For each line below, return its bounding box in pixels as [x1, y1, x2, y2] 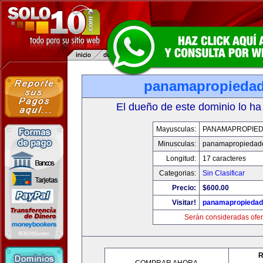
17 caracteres [202, 154, 246, 163]
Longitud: [166, 154, 196, 163]
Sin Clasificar [202, 169, 245, 177]
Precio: [171, 184, 196, 192]
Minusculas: [157, 140, 196, 148]
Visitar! [171, 198, 196, 207]
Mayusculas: [156, 125, 196, 133]
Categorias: [159, 169, 196, 177]
